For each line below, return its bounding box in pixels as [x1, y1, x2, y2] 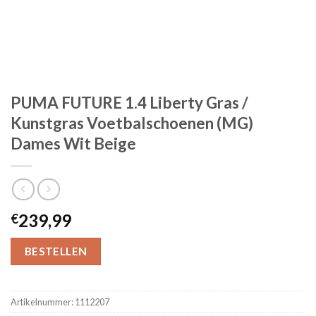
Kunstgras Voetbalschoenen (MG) [11, 114, 253, 133]
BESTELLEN [24, 244, 87, 257]
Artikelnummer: [11, 296, 75, 308]
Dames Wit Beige [11, 134, 136, 153]
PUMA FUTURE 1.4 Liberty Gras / [11, 93, 248, 112]
